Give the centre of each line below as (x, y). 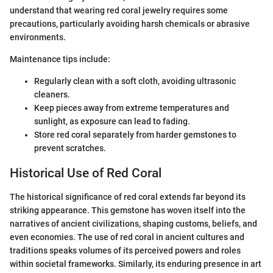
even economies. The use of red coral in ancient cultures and (127, 237)
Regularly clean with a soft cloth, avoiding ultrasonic (135, 81)
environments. (38, 37)
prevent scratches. (70, 148)
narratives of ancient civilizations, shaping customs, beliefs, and (133, 223)
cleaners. (52, 95)
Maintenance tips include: (60, 59)
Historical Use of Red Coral (86, 173)
